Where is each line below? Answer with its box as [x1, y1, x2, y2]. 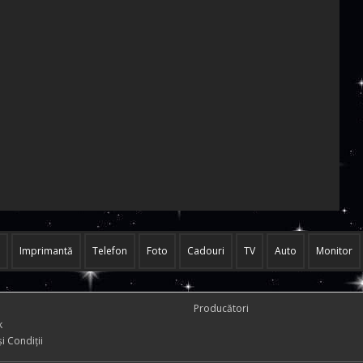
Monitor [316, 244, 352, 258]
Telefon [92, 244, 127, 258]
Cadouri [187, 244, 224, 258]
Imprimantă [19, 244, 73, 258]
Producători [194, 301, 249, 315]
